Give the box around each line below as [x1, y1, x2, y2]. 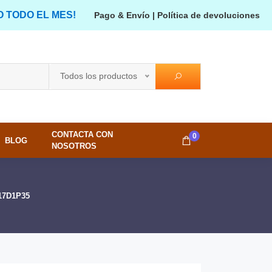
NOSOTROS [52, 141, 97, 151]
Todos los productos [60, 71, 137, 81]
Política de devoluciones [157, 10, 260, 20]
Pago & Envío [94, 10, 150, 20]
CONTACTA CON [52, 130, 114, 139]
